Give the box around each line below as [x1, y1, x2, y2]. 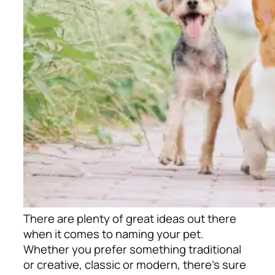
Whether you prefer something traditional [23, 241, 241, 257]
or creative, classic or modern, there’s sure [23, 256, 246, 273]
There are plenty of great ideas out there [23, 210, 236, 227]
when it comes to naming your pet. [23, 225, 204, 242]
